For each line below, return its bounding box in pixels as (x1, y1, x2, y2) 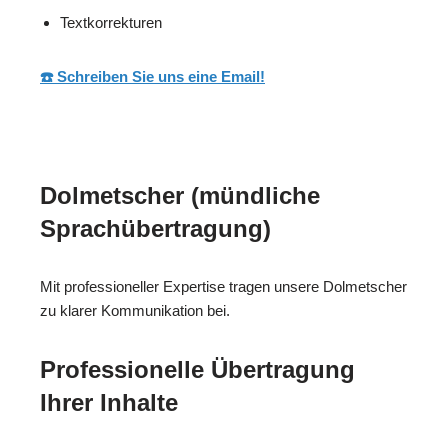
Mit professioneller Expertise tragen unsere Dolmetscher (40, 278, 407, 296)
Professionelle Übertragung (40, 356, 355, 384)
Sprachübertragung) (40, 215, 271, 243)
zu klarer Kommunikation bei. (40, 302, 230, 320)
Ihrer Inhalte (40, 389, 178, 417)
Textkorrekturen (60, 14, 162, 32)
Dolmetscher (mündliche (40, 182, 320, 210)
